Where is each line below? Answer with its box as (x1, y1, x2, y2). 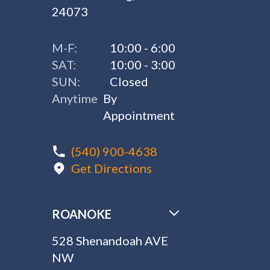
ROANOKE (52, 207, 112, 221)
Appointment (103, 108, 175, 122)
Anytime (52, 91, 98, 105)
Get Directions (71, 161, 152, 175)
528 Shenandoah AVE (52, 233, 169, 248)
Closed (110, 74, 149, 89)
